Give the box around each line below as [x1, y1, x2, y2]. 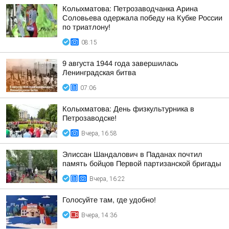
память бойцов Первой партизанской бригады [62, 159, 221, 168]
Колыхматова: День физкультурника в [62, 105, 194, 113]
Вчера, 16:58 [81, 130, 117, 137]
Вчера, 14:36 [81, 212, 117, 219]
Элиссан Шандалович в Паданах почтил [62, 150, 202, 158]
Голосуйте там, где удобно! [62, 196, 156, 204]
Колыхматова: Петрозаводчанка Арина [62, 5, 198, 13]
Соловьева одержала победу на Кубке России [62, 14, 222, 22]
